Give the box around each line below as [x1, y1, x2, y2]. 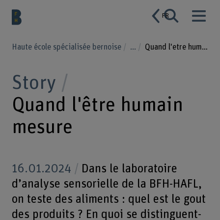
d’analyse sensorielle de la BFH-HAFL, [11, 177, 202, 190]
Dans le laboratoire [78, 162, 177, 175]
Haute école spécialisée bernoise [11, 43, 123, 51]
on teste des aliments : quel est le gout [11, 192, 206, 205]
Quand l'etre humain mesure [202, 43, 208, 51]
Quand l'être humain [11, 95, 183, 115]
